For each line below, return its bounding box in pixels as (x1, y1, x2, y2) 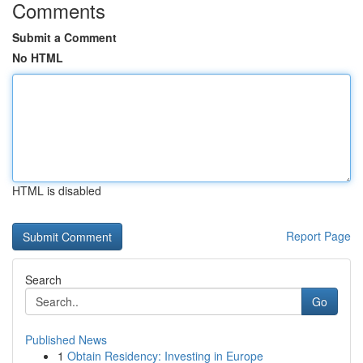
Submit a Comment (12, 29, 117, 45)
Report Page (286, 228, 351, 244)
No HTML (12, 49, 63, 66)
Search (25, 271, 62, 288)
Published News (25, 331, 107, 348)
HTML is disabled (12, 182, 101, 199)
